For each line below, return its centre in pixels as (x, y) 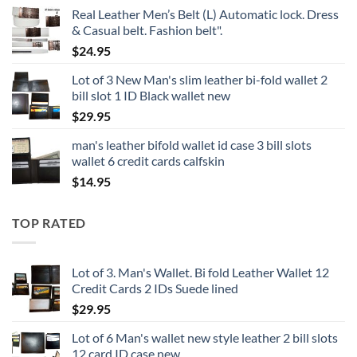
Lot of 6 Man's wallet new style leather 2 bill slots (205, 337)
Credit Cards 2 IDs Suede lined (155, 288)
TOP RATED (49, 223)
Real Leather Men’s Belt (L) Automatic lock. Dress (205, 14)
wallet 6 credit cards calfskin (148, 161)
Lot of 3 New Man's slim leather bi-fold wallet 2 (200, 80)
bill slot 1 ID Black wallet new (151, 96)
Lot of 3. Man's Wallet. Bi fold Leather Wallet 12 (200, 272)
